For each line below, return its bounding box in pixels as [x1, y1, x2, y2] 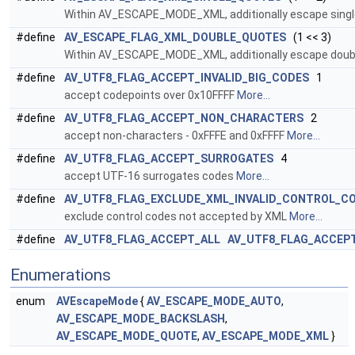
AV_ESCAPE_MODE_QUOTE [56, 330, 197, 342]
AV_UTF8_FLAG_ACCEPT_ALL [64, 233, 220, 246]
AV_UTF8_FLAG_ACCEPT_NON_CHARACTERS [64, 112, 303, 124]
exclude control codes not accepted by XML [64, 210, 289, 223]
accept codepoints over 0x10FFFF [64, 89, 237, 101]
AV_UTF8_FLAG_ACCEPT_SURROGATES [64, 152, 273, 165]
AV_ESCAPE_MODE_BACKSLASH [56, 312, 225, 325]
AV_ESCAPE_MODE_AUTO [147, 295, 281, 307]
